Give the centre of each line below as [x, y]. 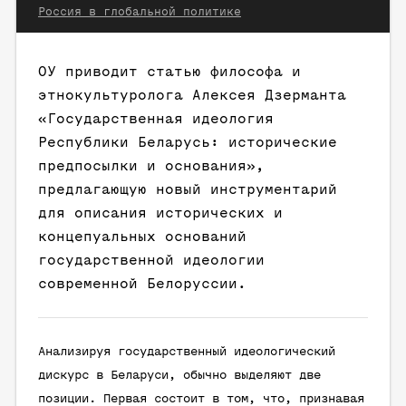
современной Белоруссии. [142, 284]
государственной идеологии [151, 261]
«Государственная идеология [156, 119]
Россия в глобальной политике [140, 12]
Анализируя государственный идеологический [187, 352]
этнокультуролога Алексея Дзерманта [192, 96]
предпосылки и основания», [151, 166]
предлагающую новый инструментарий [188, 190]
